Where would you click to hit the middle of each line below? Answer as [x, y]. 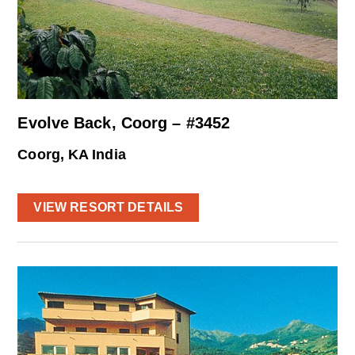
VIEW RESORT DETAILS [109, 208]
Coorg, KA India [72, 155]
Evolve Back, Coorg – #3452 [124, 123]
